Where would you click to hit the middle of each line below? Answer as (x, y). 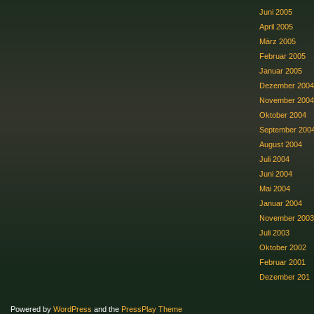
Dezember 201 (285, 277)
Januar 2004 (281, 203)
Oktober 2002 (283, 247)
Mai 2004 (275, 188)
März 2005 (278, 41)
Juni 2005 (276, 12)
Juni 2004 (276, 173)
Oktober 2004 (283, 115)
